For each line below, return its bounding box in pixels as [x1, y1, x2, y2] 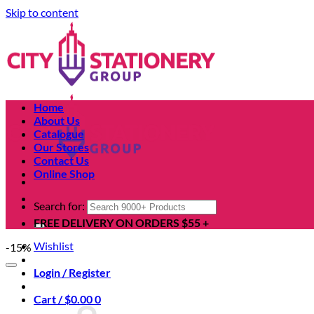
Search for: [34, 199, 85, 212]
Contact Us [34, 153, 89, 167]
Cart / [34, 292, 64, 306]
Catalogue [34, 127, 84, 140]
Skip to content [6, 6, 78, 19]
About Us [34, 114, 80, 127]
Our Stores [34, 140, 89, 153]
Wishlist [34, 239, 74, 252]
